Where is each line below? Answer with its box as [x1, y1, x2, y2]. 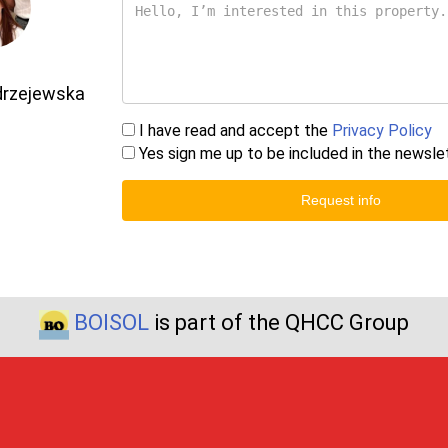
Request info [300, 192, 381, 209]
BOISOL [74, 310, 149, 336]
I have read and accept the [135, 121, 333, 141]
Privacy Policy [332, 121, 433, 141]
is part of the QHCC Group [149, 310, 409, 336]
